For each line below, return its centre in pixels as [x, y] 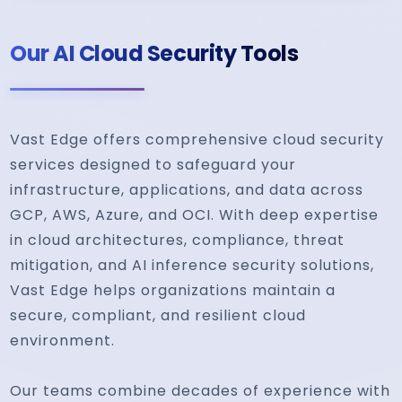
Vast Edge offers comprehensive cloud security [197, 140]
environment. [63, 341]
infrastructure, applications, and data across [187, 190]
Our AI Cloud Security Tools [154, 53]
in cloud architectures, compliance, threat [178, 240]
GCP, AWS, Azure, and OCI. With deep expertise [195, 215]
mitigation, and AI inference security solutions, [192, 265]
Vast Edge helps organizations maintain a [173, 290]
